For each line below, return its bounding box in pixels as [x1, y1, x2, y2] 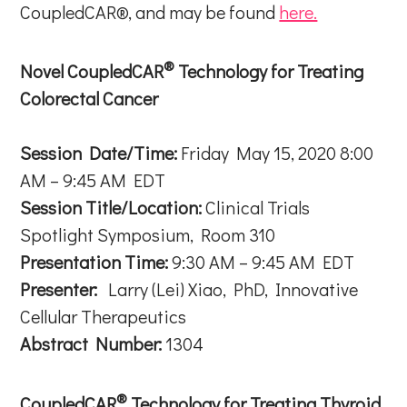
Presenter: [20, 277, 98, 302]
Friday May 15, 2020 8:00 [181, 141, 374, 165]
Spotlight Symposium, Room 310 [20, 223, 276, 247]
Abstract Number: [20, 332, 163, 356]
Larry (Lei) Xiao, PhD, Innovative [97, 277, 359, 302]
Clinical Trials [202, 195, 311, 220]
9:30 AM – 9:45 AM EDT [168, 250, 355, 274]
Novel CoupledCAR [20, 59, 164, 84]
